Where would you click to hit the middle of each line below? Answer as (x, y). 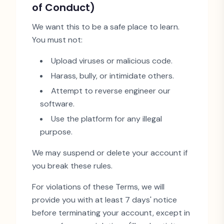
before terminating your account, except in (111, 213)
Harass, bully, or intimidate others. (112, 76)
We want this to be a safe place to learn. (106, 27)
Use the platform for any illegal (106, 119)
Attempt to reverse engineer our (111, 91)
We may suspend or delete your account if (110, 153)
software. (57, 104)
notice (164, 200)
